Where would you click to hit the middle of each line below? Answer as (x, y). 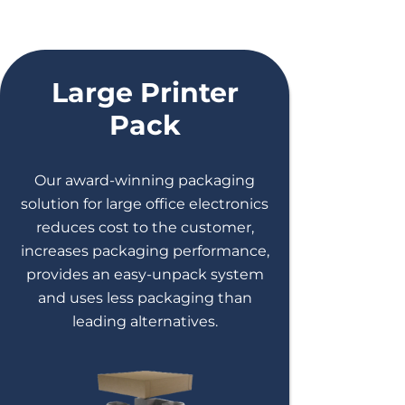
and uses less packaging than (145, 298)
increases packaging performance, (145, 251)
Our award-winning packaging (145, 180)
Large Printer (145, 93)
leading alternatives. (145, 321)
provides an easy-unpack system (145, 274)
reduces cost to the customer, (145, 227)
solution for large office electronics (145, 204)
